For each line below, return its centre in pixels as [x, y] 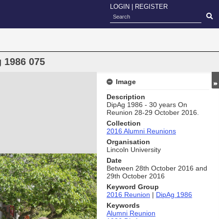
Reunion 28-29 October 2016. [153, 112]
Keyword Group [133, 187]
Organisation [128, 142]
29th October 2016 [136, 176]
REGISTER [151, 7]
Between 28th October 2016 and [157, 168]
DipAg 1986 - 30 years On [147, 105]
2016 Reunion [128, 195]
